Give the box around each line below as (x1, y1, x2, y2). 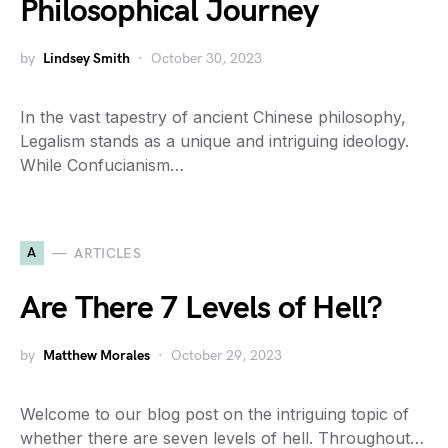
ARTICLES (74, 244, 142, 262)
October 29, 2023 (171, 347, 282, 364)
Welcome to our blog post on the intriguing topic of (20, 404, 409, 424)
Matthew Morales (43, 347, 150, 364)
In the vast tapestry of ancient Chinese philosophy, (20, 107, 406, 127)
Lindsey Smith (43, 50, 130, 67)
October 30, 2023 (151, 50, 262, 67)
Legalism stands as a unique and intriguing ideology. (20, 131, 409, 151)
